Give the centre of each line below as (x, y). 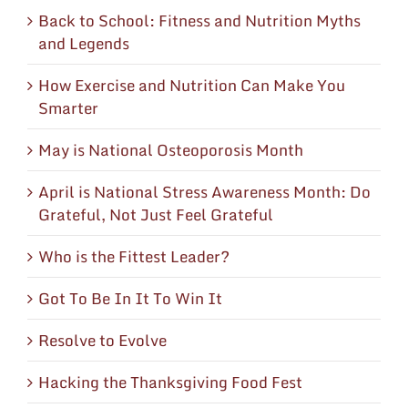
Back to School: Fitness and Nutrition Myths (199, 20)
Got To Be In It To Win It (130, 298)
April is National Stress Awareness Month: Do (204, 191)
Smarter (68, 107)
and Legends (84, 43)
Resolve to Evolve (102, 340)
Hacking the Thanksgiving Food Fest (170, 382)
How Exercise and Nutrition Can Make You (192, 85)
